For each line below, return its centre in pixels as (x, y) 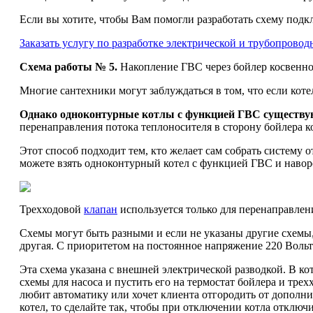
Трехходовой (52, 209)
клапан (101, 209)
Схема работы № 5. (68, 67)
